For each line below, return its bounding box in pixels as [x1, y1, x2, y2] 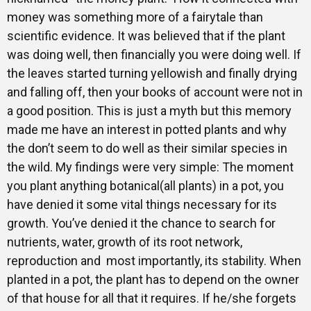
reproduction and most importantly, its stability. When [7, 253, 301, 268]
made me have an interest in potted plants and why [7, 122, 287, 137]
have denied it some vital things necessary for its [7, 197, 277, 212]
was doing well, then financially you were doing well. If [7, 47, 301, 62]
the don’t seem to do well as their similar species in [7, 141, 287, 155]
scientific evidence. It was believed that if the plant [7, 28, 285, 43]
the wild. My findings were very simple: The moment [7, 160, 294, 174]
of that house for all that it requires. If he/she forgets [7, 291, 296, 305]
